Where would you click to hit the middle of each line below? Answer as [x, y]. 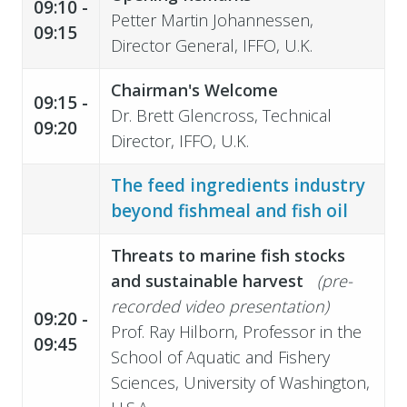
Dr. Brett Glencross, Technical [221, 115]
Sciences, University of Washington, [240, 382]
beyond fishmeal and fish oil [229, 210]
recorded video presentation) [219, 306]
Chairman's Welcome [194, 89]
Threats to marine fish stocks [228, 255]
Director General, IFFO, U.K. [211, 45]
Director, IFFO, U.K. [179, 140]
